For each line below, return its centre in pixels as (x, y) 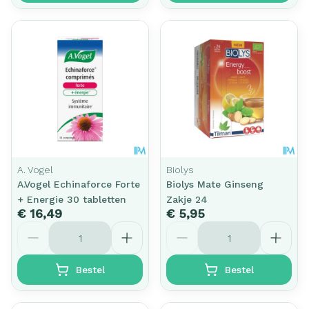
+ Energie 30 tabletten (72, 199)
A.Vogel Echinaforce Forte (79, 184)
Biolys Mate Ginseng (215, 184)
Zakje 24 (187, 199)
